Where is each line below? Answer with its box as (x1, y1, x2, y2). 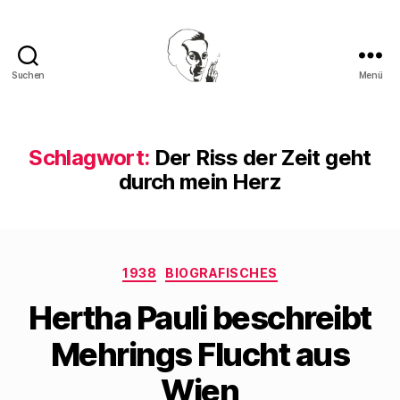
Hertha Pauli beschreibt (29, 297, 371, 337)
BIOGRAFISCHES (165, 265, 278, 280)
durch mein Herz (118, 169, 282, 195)
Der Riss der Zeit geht (154, 145, 371, 171)
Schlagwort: (29, 145, 150, 171)
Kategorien (199, 260, 279, 279)
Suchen (11, 70, 46, 80)
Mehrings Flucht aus (50, 334, 350, 374)
